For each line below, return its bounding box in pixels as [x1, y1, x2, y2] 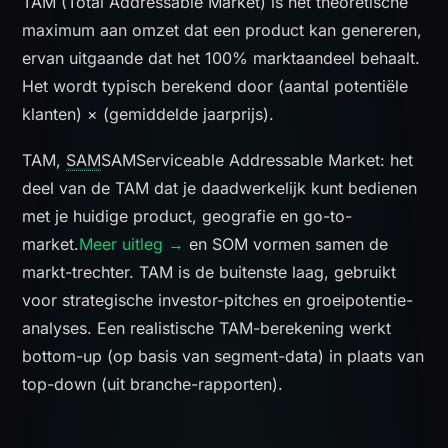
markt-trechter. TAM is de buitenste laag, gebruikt [22, 261, 397, 282]
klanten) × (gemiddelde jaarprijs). [22, 104, 275, 124]
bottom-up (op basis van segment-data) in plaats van [22, 345, 425, 366]
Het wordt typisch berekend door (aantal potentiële [22, 76, 409, 96]
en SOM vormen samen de [184, 233, 389, 254]
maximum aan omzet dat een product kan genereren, [22, 20, 423, 40]
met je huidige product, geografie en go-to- [22, 205, 353, 226]
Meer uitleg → [79, 233, 185, 254]
